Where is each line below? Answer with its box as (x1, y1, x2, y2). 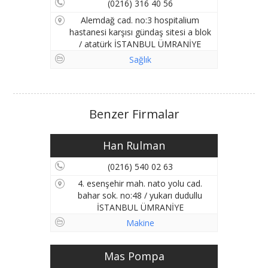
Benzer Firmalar (89, 106, 179, 122)
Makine (126, 217, 154, 229)
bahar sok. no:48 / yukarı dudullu (78, 190, 202, 201)
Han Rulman (103, 138, 165, 153)
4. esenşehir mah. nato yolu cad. (78, 178, 202, 189)
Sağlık (129, 54, 151, 65)
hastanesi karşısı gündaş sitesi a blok (69, 26, 211, 38)
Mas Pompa (103, 249, 165, 263)
